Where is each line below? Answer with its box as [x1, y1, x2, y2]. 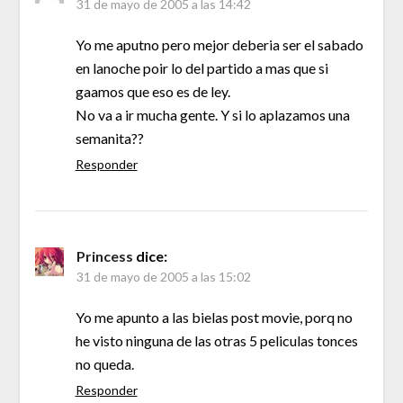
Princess [76, 246, 133, 264]
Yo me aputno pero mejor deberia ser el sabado [75, 35, 363, 53]
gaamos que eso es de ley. [75, 82, 230, 100]
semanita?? [75, 129, 144, 147]
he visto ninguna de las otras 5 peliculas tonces [75, 331, 358, 349]
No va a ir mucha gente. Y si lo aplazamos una [75, 105, 350, 123]
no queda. [75, 354, 134, 372]
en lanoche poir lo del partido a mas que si [75, 58, 328, 76]
